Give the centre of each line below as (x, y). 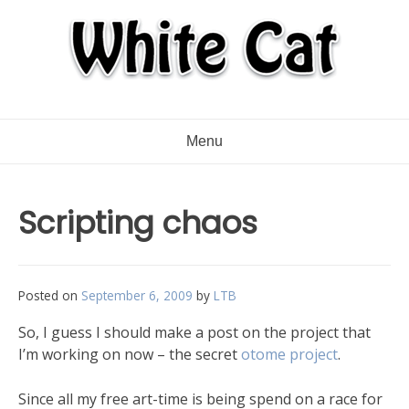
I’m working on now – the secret (130, 354)
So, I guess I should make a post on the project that (194, 332)
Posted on (50, 295)
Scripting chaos (138, 223)
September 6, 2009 (137, 295)
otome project (289, 354)
